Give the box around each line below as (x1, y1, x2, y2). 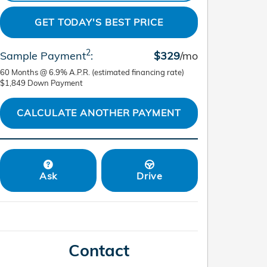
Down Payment (27, 77, 83, 88)
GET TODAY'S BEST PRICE (35, 15, 163, 28)
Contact (69, 240, 129, 260)
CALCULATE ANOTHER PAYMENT (17, 107, 181, 119)
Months (11, 67, 38, 77)
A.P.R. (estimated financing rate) (69, 67, 184, 77)
